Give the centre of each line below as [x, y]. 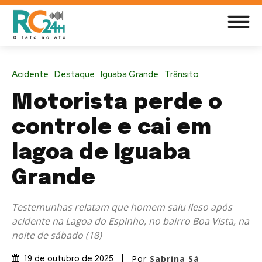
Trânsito [182, 74]
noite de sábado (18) [57, 235]
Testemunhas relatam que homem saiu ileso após [122, 207]
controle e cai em [112, 128]
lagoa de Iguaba [101, 153]
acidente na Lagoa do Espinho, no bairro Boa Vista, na [130, 221]
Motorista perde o [117, 103]
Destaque [75, 74]
